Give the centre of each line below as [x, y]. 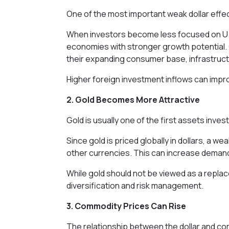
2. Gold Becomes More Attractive [133, 99]
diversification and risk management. [135, 185]
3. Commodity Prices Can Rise [126, 206]
